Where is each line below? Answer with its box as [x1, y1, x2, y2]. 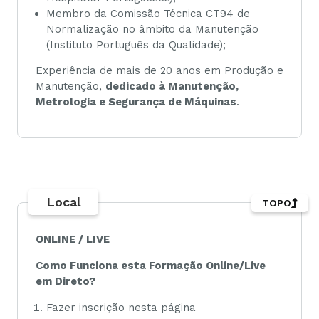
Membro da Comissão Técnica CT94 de [46, 6, 250, 20]
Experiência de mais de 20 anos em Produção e [36, 63, 283, 77]
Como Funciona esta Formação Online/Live [36, 258, 266, 272]
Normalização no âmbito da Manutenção [46, 22, 258, 36]
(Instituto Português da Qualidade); [46, 38, 226, 51]
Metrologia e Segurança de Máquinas [36, 95, 236, 108]
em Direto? [36, 274, 95, 288]
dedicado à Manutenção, [105, 79, 239, 93]
